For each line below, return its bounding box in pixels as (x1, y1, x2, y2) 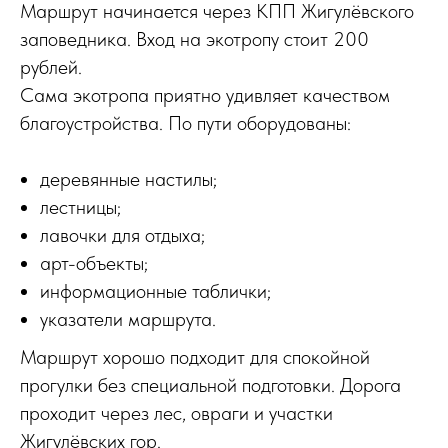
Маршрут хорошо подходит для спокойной (20, 344, 370, 369)
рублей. (20, 54, 82, 79)
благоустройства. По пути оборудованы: (20, 110, 351, 135)
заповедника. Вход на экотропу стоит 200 (20, 26, 369, 51)
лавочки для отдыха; (40, 222, 205, 247)
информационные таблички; (40, 278, 271, 303)
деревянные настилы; (40, 166, 217, 191)
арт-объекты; (40, 250, 148, 275)
